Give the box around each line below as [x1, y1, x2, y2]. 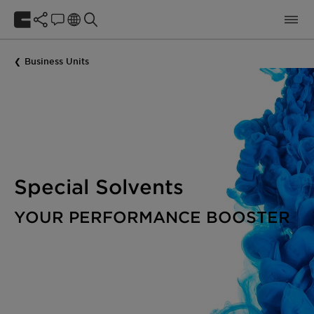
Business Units [25, 55, 89, 67]
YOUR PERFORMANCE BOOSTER [14, 207, 290, 226]
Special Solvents [14, 175, 184, 198]
